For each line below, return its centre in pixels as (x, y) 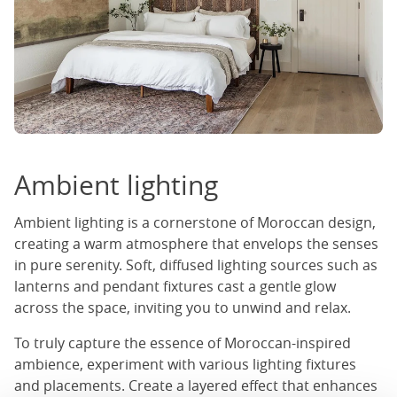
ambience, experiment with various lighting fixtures (185, 365)
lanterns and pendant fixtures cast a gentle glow (175, 287)
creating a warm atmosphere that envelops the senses (196, 244)
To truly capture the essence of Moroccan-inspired (183, 343)
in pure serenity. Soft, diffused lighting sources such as (196, 265)
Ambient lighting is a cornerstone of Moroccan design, (195, 223)
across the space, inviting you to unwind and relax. (183, 308)
